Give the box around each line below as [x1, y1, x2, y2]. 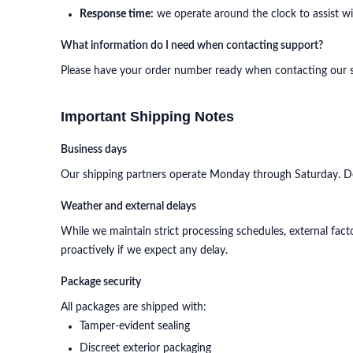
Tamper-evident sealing [80, 321, 190, 332]
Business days [61, 144, 127, 155]
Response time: [80, 9, 154, 20]
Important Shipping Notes [61, 109, 234, 124]
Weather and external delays [61, 201, 196, 212]
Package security [61, 277, 141, 288]
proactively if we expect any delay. [61, 245, 228, 256]
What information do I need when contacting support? [61, 40, 323, 51]
